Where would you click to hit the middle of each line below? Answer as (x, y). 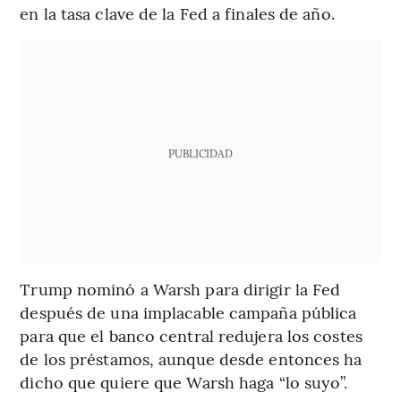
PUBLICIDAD (200, 154)
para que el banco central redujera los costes (191, 336)
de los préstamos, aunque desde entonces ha (191, 359)
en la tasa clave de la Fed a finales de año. (177, 13)
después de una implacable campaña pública (188, 312)
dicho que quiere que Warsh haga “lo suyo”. (184, 382)
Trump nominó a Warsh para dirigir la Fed (180, 289)
